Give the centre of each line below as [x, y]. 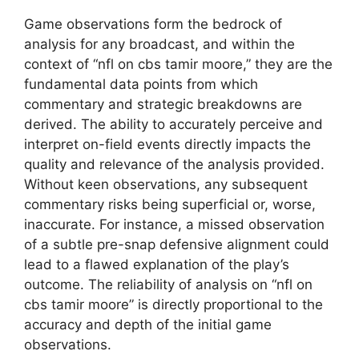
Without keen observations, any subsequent [166, 184]
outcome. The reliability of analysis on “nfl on [168, 284]
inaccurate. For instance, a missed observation [174, 224]
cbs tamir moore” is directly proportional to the [173, 305]
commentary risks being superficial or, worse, [170, 204]
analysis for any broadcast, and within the [159, 44]
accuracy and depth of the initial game [148, 325]
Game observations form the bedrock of [153, 24]
